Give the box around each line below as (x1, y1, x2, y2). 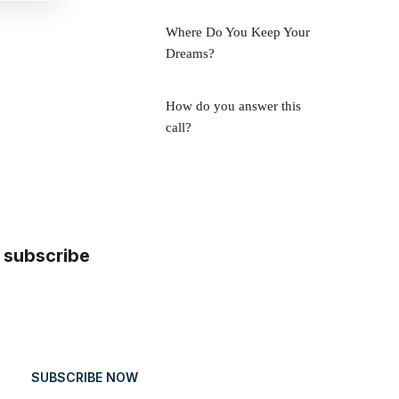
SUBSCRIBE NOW (31, 369, 138, 385)
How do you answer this (166, 98, 301, 113)
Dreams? (166, 45, 215, 61)
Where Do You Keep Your (166, 24, 310, 39)
